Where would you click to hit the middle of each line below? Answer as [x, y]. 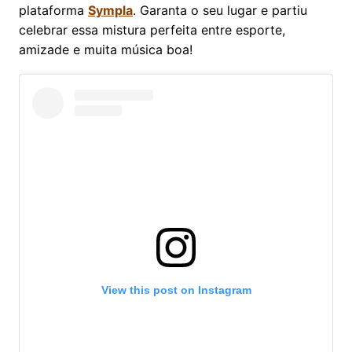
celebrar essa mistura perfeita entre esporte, [152, 29]
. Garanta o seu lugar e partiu [220, 10]
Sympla [110, 10]
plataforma [53, 10]
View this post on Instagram [176, 290]
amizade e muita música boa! [106, 49]
